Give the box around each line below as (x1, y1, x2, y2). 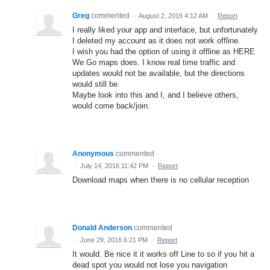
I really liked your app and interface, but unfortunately (72, 25, 258, 34)
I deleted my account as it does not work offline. (72, 36, 240, 45)
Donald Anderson (72, 223, 132, 232)
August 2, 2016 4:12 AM (139, 11, 208, 19)
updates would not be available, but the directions (72, 68, 245, 78)
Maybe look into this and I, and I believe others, (72, 90, 239, 99)
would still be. (72, 79, 120, 89)
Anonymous (72, 149, 114, 158)
